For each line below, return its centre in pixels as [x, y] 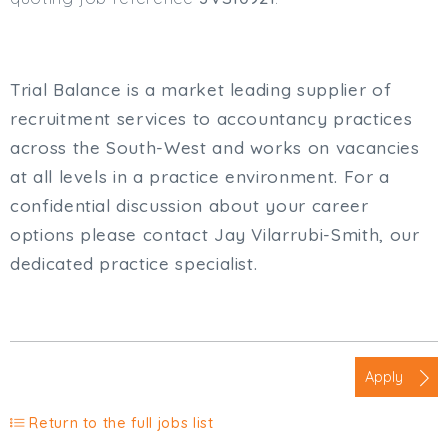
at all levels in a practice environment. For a [200, 177]
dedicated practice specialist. [134, 264]
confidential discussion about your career [189, 206]
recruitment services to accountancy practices [211, 119]
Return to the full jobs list [119, 423]
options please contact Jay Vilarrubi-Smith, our [215, 235]
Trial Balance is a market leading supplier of [201, 90]
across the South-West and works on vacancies [215, 148]
